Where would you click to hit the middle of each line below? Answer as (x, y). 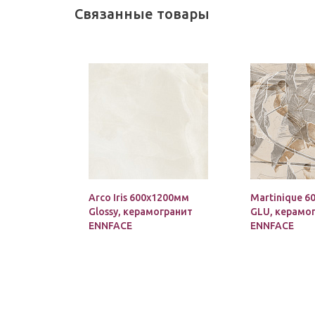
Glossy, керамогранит (141, 212)
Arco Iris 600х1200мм (139, 198)
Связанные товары (142, 14)
